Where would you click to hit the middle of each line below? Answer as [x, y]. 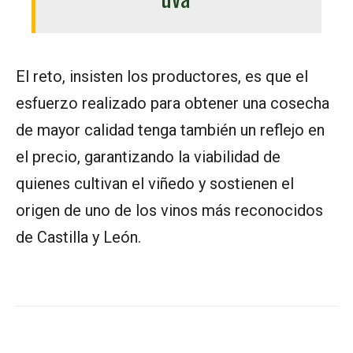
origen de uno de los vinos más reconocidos [169, 211]
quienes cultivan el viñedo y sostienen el [155, 184]
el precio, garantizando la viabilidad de [148, 157]
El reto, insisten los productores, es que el [162, 77]
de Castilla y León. [78, 238]
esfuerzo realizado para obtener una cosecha [173, 104]
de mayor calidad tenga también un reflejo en [170, 130]
